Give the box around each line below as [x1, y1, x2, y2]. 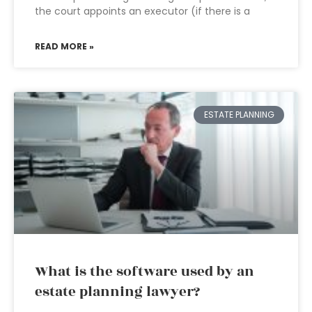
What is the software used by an [35, 261, 254, 282]
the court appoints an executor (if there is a [35, 4, 250, 18]
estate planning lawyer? [35, 281, 200, 302]
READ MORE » [35, 40, 94, 52]
